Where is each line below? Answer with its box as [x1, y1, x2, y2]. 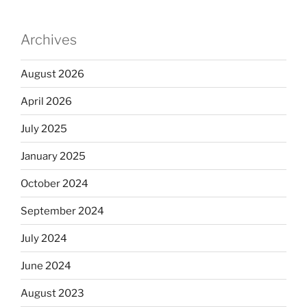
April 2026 [21, 95, 72, 108]
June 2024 [21, 259, 71, 272]
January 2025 [21, 149, 86, 162]
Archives [21, 32, 77, 49]
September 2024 [21, 204, 104, 217]
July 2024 [21, 232, 67, 245]
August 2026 [21, 67, 84, 80]
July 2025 [21, 122, 67, 135]
